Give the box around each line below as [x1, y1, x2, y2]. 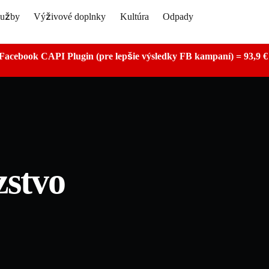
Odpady [162, 11, 193, 22]
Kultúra [119, 11, 149, 22]
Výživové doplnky [34, 11, 106, 22]
